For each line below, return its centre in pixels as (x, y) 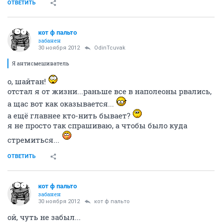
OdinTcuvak (110, 48)
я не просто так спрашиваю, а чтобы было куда (97, 126)
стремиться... (33, 140)
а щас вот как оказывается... (62, 104)
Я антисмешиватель (41, 63)
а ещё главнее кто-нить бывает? (70, 116)
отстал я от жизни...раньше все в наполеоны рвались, (110, 91)
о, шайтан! (28, 82)
